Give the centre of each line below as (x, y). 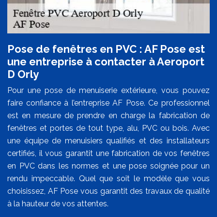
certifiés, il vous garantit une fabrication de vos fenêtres (108, 153)
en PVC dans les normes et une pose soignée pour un (108, 166)
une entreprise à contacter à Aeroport (106, 61)
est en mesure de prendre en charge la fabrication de (108, 115)
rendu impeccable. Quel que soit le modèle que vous (108, 178)
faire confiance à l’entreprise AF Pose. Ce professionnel (108, 103)
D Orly (23, 74)
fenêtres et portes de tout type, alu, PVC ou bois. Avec (108, 128)
